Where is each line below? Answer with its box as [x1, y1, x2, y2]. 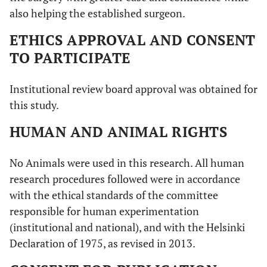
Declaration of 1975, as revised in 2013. [10, 235, 195, 250]
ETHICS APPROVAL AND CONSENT [10, 30, 256, 49]
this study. [10, 97, 59, 112]
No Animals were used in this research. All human [10, 155, 244, 170]
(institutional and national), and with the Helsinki [10, 219, 245, 234]
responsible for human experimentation [10, 203, 199, 218]
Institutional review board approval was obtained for [10, 81, 257, 96]
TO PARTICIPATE [10, 48, 131, 67]
